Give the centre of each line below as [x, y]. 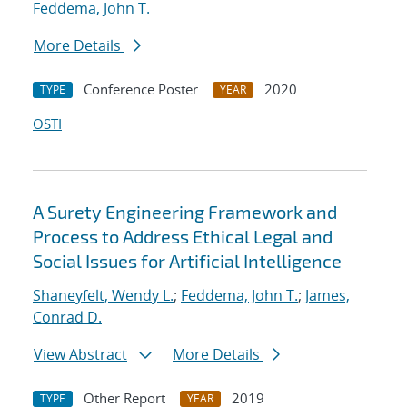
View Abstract [80, 355]
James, [328, 296]
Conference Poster [141, 89]
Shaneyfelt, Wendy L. [103, 296]
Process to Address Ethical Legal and [183, 237]
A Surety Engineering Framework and [185, 212]
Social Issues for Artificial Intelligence [187, 261]
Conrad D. [67, 318]
